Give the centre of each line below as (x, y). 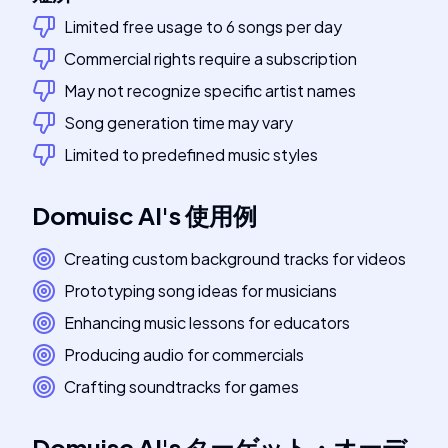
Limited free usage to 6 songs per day (203, 26)
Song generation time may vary (178, 122)
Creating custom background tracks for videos (235, 258)
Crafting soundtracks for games (181, 386)
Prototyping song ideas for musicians (200, 290)
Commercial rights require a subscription (210, 58)
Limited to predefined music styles (191, 154)
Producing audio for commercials (184, 354)
